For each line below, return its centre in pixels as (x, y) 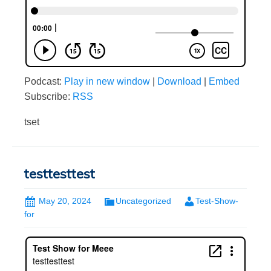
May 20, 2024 (65, 201)
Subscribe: (48, 97)
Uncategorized (143, 201)
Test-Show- (217, 201)
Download (179, 82)
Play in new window (107, 82)
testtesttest (60, 174)
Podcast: (44, 82)
